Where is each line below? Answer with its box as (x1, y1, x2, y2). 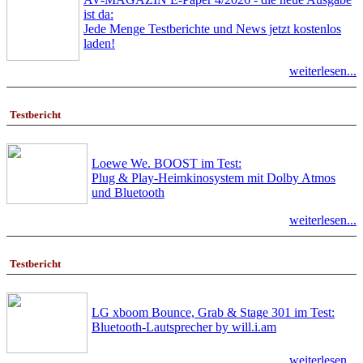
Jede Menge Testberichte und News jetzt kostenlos (83, 21, 341, 36)
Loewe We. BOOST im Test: (92, 156, 241, 171)
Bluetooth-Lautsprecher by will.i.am (92, 320, 276, 335)
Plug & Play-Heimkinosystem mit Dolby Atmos (92, 171, 335, 186)
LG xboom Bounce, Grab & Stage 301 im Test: (92, 305, 335, 320)
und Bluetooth (92, 186, 164, 200)
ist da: (83, 6, 113, 21)
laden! (83, 36, 115, 50)
